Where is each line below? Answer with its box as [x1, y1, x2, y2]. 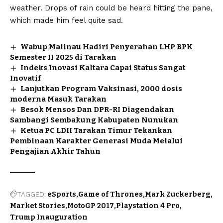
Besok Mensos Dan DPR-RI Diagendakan [20, 105, 175, 114]
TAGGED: [17, 190, 46, 199]
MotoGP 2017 [67, 202, 114, 211]
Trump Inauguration [10, 213, 88, 222]
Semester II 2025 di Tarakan [10, 53, 116, 62]
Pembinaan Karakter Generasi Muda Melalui [10, 136, 183, 146]
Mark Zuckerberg [145, 190, 211, 199]
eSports [47, 190, 76, 199]
